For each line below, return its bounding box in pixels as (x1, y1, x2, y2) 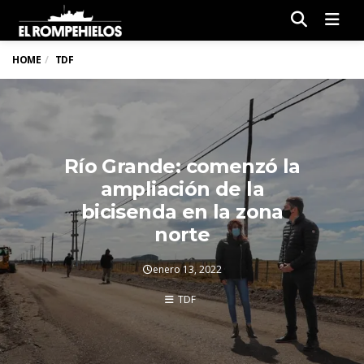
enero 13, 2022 (152, 262, 222, 276)
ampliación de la (100, 177, 264, 201)
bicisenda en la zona (80, 200, 284, 223)
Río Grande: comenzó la (63, 154, 301, 178)
